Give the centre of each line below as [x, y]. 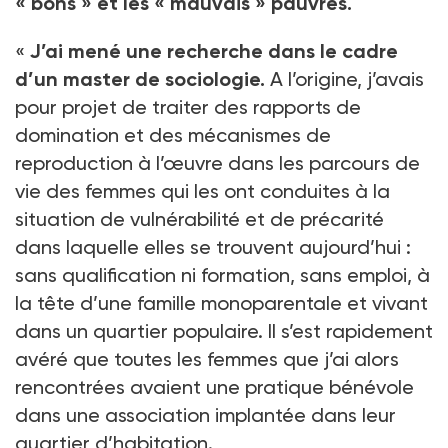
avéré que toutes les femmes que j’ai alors [207, 358]
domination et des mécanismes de [173, 134]
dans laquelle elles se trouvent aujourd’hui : [213, 246]
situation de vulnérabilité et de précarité [199, 218]
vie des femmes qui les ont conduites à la [202, 190]
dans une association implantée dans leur [205, 414]
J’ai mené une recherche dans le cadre [214, 50]
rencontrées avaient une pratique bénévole [214, 386]
